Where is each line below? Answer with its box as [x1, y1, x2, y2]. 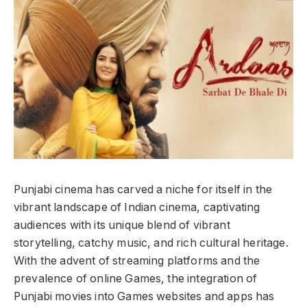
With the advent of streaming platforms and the [14, 254, 260, 267]
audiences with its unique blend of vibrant [14, 218, 230, 232]
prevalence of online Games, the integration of [14, 271, 258, 285]
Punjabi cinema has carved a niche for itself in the [14, 182, 273, 196]
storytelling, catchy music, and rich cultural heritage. [14, 236, 288, 249]
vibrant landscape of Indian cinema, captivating [14, 200, 260, 214]
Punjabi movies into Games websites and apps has [14, 289, 275, 303]
